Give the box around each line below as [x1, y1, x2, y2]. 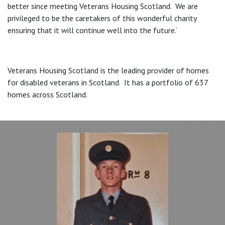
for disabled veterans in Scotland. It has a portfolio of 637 [8, 77, 208, 87]
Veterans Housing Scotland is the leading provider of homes [8, 65, 209, 75]
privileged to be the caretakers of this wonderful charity [8, 13, 196, 23]
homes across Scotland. [8, 89, 87, 99]
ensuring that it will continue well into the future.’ [8, 25, 177, 35]
